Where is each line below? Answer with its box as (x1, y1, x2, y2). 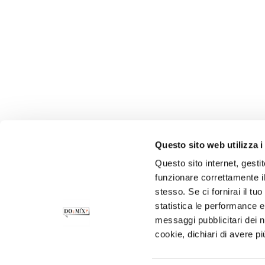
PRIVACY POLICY (134, 234, 199, 253)
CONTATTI (85, 234, 124, 253)
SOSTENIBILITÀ (85, 245, 146, 264)
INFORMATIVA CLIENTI (156, 245, 245, 264)
